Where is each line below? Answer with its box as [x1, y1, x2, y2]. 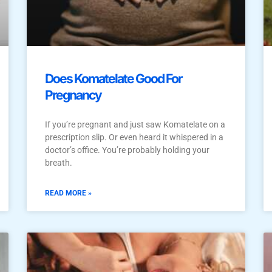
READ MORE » [45, 189, 92, 198]
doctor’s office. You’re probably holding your [45, 145, 209, 155]
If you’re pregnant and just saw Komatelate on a [45, 120, 225, 130]
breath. [45, 158, 72, 168]
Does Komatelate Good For [45, 71, 182, 87]
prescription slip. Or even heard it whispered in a [45, 132, 223, 143]
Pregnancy [45, 87, 101, 103]
